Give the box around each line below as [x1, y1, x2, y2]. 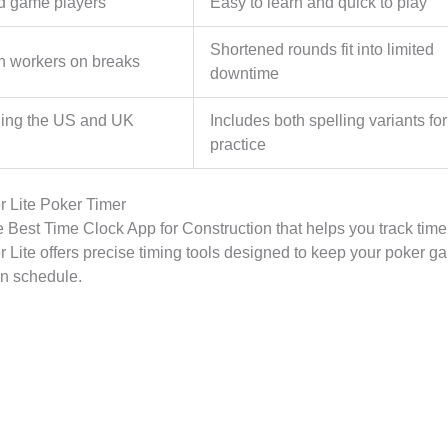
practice [209, 135, 266, 153]
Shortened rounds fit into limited [209, 40, 434, 58]
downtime [209, 64, 279, 82]
